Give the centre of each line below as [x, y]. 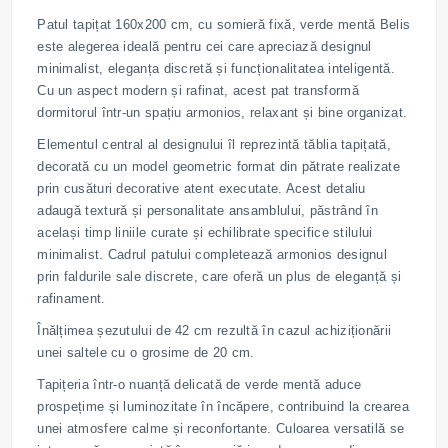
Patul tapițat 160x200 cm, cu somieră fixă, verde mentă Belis [224, 25]
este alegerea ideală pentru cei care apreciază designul [204, 47]
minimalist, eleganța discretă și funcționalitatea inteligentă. [216, 69]
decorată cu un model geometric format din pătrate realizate [218, 167]
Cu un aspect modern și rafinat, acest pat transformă [198, 91]
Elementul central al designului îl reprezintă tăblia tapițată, [214, 145]
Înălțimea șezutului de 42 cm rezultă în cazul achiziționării [214, 331]
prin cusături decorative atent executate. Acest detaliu [201, 189]
